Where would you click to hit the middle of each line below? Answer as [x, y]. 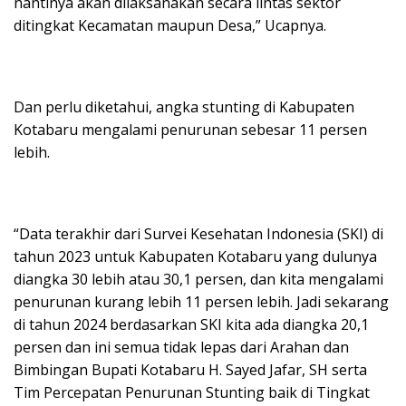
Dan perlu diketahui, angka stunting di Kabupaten [184, 106]
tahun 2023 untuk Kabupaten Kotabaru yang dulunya [195, 256]
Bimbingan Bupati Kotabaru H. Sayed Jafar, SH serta [190, 369]
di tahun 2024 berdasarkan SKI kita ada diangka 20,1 [191, 324]
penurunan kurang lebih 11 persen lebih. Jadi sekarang [201, 301]
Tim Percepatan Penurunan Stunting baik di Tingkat [192, 392]
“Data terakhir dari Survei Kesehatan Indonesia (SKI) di [198, 233]
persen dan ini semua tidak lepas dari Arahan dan [181, 347]
